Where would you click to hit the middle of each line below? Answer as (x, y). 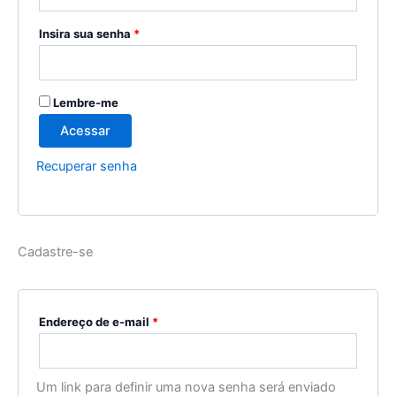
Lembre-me (86, 102)
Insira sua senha (86, 33)
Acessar (85, 130)
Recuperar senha (87, 166)
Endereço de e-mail (95, 321)
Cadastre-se (55, 252)
